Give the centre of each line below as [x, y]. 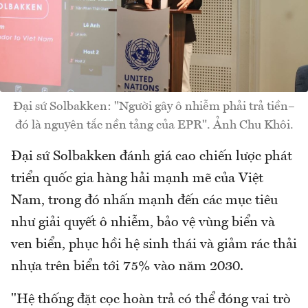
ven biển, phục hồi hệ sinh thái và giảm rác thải [154, 245]
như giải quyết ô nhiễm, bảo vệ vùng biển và [143, 223]
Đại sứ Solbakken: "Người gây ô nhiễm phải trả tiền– [154, 107]
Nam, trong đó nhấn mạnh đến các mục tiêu [144, 201]
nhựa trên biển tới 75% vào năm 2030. [127, 267]
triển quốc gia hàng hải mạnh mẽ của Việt [137, 179]
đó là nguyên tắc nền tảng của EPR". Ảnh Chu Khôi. [154, 125]
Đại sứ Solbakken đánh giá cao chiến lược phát [152, 157]
